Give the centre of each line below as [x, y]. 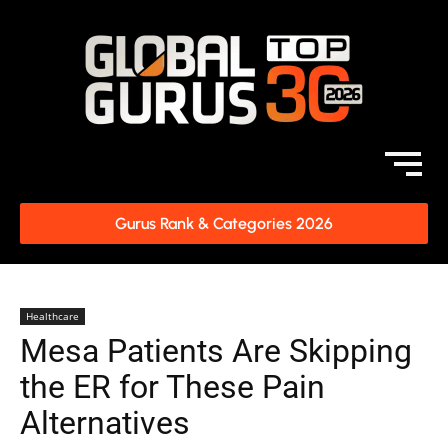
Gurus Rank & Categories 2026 [224, 223]
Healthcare [52, 316]
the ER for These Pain [172, 387]
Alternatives [105, 423]
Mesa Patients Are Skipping [216, 351]
